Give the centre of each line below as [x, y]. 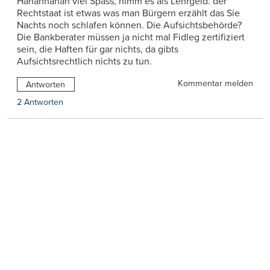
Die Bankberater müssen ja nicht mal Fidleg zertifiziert [131, 38]
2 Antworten [40, 102]
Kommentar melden [215, 84]
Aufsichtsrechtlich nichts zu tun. [84, 62]
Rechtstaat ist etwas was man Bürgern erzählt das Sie [128, 14]
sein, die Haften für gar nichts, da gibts [98, 50]
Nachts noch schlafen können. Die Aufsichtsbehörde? [129, 26]
